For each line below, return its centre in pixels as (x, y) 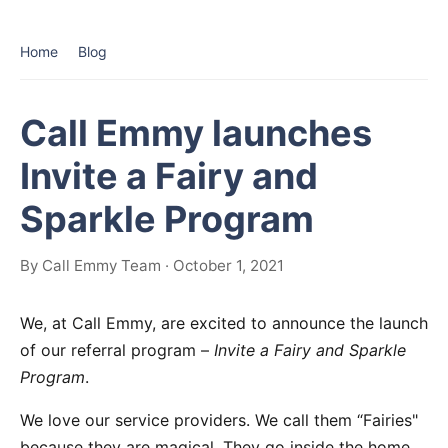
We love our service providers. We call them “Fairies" (219, 420)
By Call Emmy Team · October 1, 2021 (152, 265)
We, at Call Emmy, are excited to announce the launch (224, 323)
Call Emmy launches (196, 133)
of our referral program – (117, 350)
